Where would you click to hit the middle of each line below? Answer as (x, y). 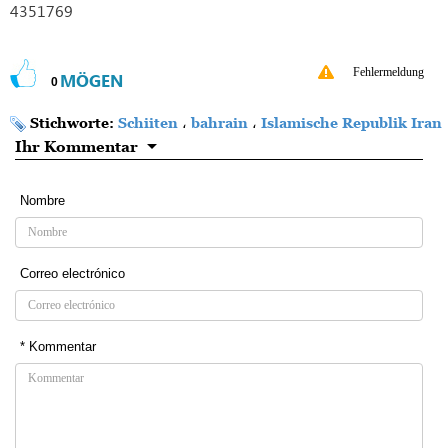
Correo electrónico (72, 274)
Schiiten (148, 123)
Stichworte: (74, 123)
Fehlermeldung (388, 72)
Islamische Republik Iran (351, 123)
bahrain (219, 123)
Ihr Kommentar (76, 146)
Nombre (42, 201)
